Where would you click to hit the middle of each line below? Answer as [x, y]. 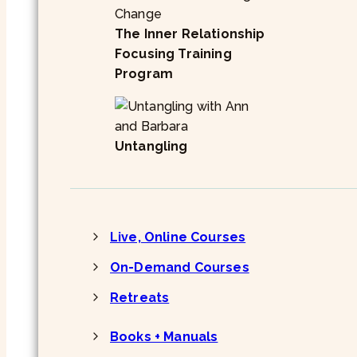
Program [144, 73]
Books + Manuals [164, 336]
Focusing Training [173, 53]
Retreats [140, 297]
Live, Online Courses [178, 237]
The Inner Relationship [190, 33]
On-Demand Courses [180, 267]
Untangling [151, 146]
